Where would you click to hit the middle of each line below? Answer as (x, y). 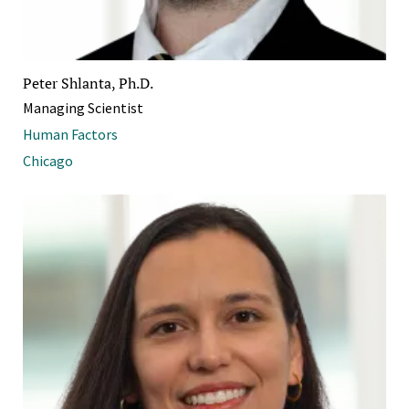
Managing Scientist (83, 107)
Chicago (48, 160)
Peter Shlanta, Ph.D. (88, 83)
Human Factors (70, 134)
